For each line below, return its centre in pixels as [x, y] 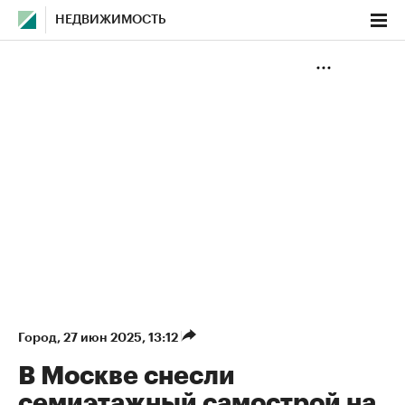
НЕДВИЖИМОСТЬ [111, 20]
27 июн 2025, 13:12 [122, 337]
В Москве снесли [127, 376]
